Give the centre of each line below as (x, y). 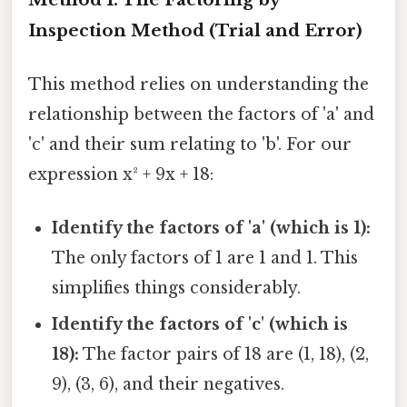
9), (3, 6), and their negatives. (169, 385)
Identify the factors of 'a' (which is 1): (212, 228)
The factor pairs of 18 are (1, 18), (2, (224, 355)
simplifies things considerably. (177, 288)
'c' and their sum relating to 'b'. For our (190, 145)
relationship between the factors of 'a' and (201, 115)
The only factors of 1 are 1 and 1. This (205, 258)
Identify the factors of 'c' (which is (200, 325)
